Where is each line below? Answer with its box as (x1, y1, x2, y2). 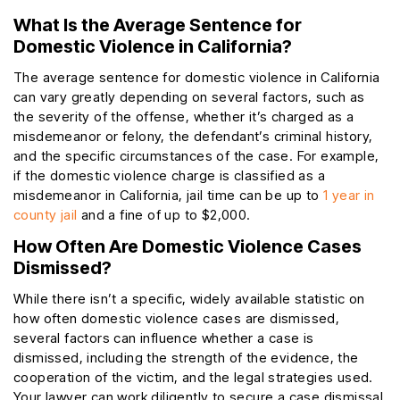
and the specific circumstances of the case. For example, (13, 147, 379, 165)
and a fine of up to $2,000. (77, 206, 251, 224)
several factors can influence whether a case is (13, 329, 314, 347)
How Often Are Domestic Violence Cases (13, 236, 362, 258)
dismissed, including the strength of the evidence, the (13, 349, 359, 367)
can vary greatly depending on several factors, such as (13, 88, 365, 106)
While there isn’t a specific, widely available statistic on (13, 290, 365, 308)
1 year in (323, 187, 375, 204)
